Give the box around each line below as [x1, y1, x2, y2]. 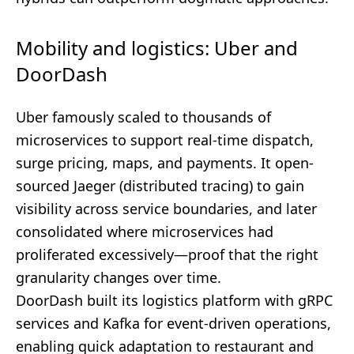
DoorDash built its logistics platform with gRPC [16, 291, 333, 310]
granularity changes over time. [16, 268, 221, 287]
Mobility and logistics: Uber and [16, 35, 298, 61]
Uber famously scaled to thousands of [16, 107, 271, 126]
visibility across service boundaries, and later [16, 199, 317, 218]
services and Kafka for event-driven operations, [16, 314, 331, 333]
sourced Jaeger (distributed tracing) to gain [16, 176, 304, 195]
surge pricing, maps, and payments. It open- [16, 153, 314, 172]
